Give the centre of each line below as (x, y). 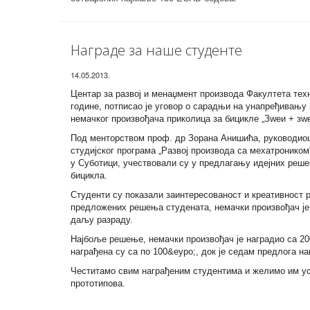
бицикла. (89, 175)
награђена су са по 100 (119, 252)
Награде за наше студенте (156, 50)
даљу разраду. (102, 220)
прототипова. (98, 283)
